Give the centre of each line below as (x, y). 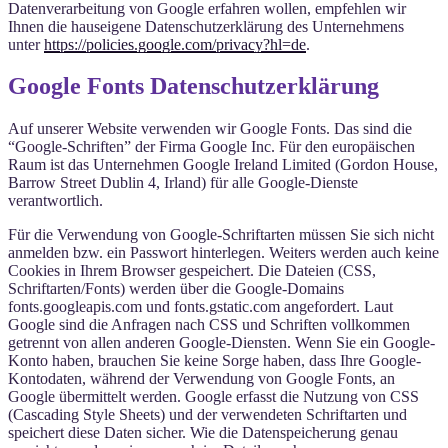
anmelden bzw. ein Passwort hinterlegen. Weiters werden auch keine (223, 253)
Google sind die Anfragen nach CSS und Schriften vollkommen (209, 325)
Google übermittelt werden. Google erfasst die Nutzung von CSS (213, 397)
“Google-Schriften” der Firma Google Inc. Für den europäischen (211, 147)
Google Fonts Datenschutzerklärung (193, 86)
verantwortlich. (55, 201)
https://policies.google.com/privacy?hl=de (175, 44)
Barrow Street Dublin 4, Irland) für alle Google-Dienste (183, 183)
